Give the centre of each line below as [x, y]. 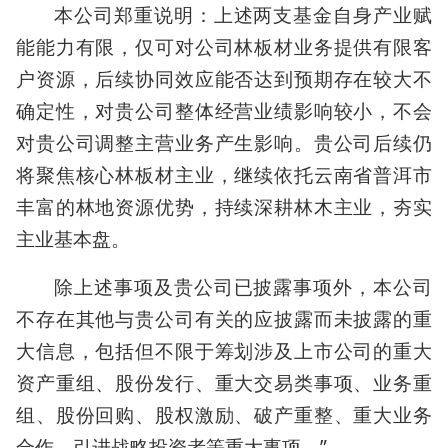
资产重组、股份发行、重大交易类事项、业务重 [224, 383]
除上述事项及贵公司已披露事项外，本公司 [243, 287]
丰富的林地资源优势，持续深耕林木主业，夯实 [224, 207]
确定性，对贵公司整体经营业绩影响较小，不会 [224, 111]
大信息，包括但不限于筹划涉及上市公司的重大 [224, 351]
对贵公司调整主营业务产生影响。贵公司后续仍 [224, 143]
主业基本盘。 [73, 239]
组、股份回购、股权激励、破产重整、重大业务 [224, 415]
